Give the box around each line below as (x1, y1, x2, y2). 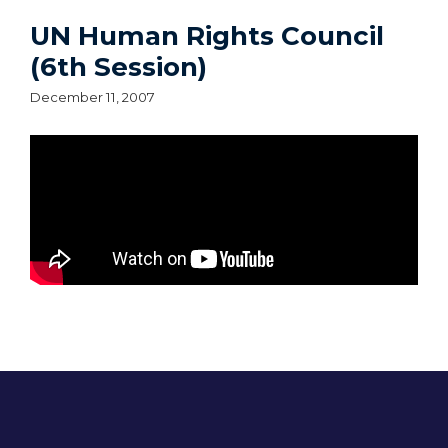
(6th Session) (30, 51, 207, 84)
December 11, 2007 (30, 89, 155, 106)
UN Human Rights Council (30, 20, 384, 53)
